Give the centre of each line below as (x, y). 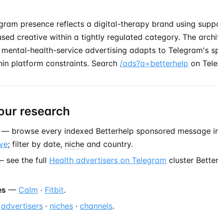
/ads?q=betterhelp (154, 63)
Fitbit (54, 190)
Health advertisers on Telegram (108, 160)
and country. (109, 144)
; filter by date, (36, 144)
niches (61, 206)
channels (96, 206)
